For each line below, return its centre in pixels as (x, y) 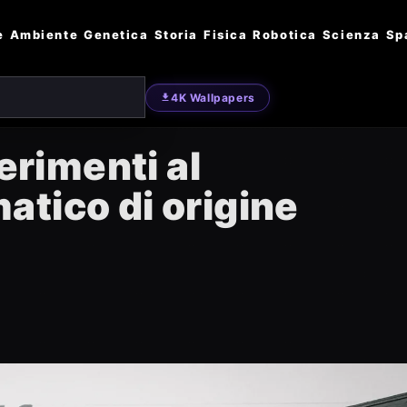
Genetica (116, 34)
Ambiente (44, 34)
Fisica (225, 34)
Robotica (285, 34)
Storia (176, 34)
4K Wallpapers (213, 97)
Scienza (351, 34)
